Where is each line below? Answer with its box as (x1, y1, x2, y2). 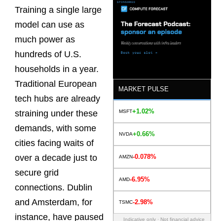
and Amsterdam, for (15, 197, 92, 208)
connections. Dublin (15, 183, 92, 193)
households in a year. (15, 64, 99, 74)
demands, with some (15, 123, 96, 134)
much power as (15, 35, 75, 45)
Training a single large (15, 5, 102, 15)
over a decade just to (15, 153, 97, 163)
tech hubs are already (15, 94, 100, 104)
